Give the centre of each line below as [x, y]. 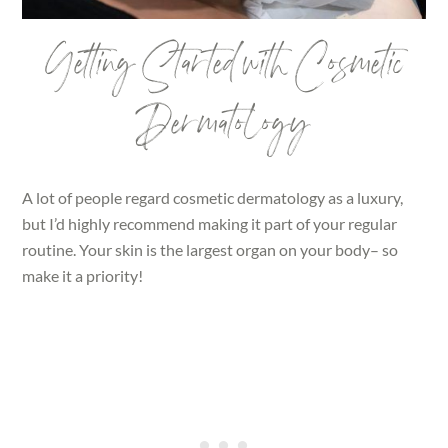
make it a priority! [83, 276]
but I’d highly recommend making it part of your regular [210, 224]
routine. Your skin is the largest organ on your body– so [210, 250]
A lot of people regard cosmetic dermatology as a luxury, [213, 198]
